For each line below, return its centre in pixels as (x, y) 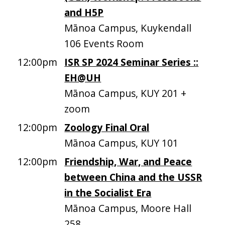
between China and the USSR (133, 177)
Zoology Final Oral (107, 127)
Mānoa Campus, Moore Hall (128, 208)
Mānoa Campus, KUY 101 (122, 143)
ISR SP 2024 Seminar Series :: (132, 62)
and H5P (84, 12)
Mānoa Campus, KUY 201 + (126, 93)
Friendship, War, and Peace (128, 161)
